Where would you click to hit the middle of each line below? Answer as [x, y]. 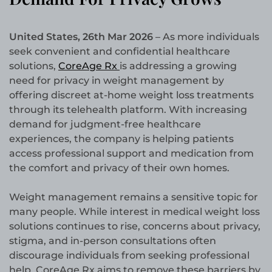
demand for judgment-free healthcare [105, 124]
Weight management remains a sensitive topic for [134, 197]
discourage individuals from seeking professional [129, 256]
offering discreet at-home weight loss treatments [131, 95]
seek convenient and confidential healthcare [120, 52]
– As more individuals [207, 37]
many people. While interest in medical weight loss [134, 212]
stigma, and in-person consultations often [113, 241]
